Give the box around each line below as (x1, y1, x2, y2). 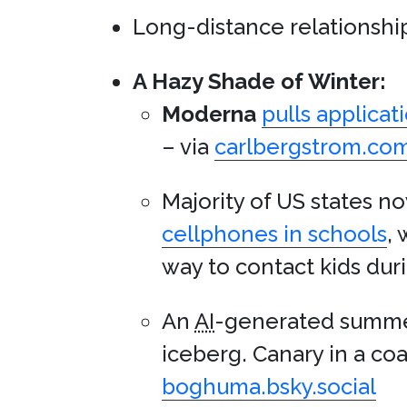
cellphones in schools (162, 221, 387, 247)
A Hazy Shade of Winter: (133, 68, 386, 94)
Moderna (162, 101, 256, 127)
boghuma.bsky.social (162, 373, 376, 400)
